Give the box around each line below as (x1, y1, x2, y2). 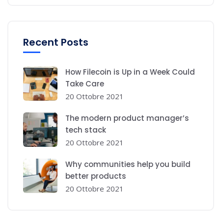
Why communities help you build (65, 159, 191, 169)
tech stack (65, 124, 106, 135)
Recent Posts (23, 35, 88, 49)
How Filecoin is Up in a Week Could (65, 66, 195, 77)
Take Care (65, 78, 104, 89)
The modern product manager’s (65, 112, 189, 123)
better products (65, 170, 126, 181)
